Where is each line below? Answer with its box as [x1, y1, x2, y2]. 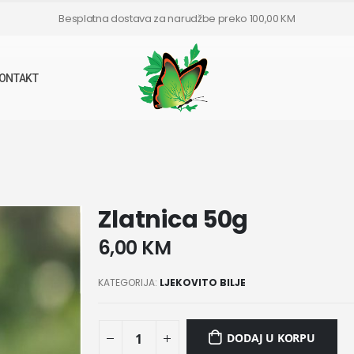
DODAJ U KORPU [227, 330, 315, 346]
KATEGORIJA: [97, 275, 160, 289]
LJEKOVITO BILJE [159, 275, 246, 289]
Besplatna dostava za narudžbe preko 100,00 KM [58, 11, 296, 26]
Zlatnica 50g [97, 203, 249, 236]
